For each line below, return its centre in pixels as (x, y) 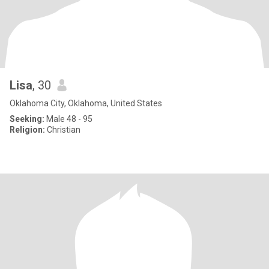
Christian (63, 130)
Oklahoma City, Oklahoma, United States (86, 103)
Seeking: (27, 119)
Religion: (27, 130)
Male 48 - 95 (68, 119)
